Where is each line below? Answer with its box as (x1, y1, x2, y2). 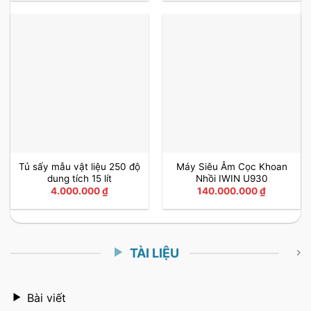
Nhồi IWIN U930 (195, 172, 268, 184)
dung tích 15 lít (47, 172, 112, 184)
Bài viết (27, 290, 66, 305)
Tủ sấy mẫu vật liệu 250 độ (19, 160, 140, 172)
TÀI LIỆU (129, 245, 179, 260)
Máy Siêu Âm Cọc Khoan (176, 160, 287, 172)
